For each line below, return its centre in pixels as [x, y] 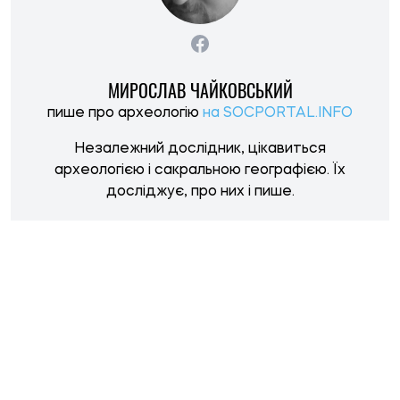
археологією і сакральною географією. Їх [200, 171]
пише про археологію [125, 114]
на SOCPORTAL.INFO [278, 114]
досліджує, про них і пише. [200, 192]
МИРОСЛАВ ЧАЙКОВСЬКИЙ [200, 91]
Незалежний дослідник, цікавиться [200, 150]
